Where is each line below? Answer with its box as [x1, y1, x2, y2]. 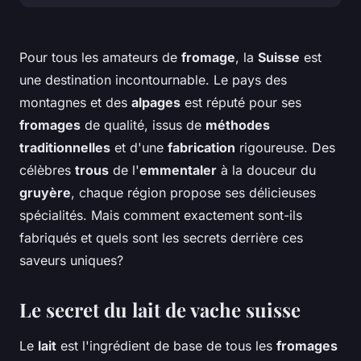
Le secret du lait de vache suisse [19, 297, 301, 323]
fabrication [168, 139, 235, 156]
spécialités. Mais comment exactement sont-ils [19, 207, 302, 224]
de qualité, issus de [81, 117, 205, 134]
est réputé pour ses [180, 94, 301, 111]
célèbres [19, 162, 75, 179]
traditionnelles [19, 139, 110, 156]
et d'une [110, 139, 168, 156]
